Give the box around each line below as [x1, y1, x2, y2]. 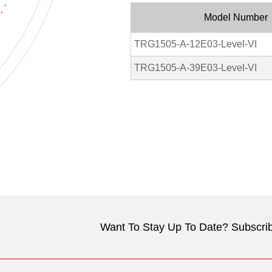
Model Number [203, 12, 268, 22]
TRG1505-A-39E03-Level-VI [134, 63, 257, 73]
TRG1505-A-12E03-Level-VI [134, 39, 257, 49]
